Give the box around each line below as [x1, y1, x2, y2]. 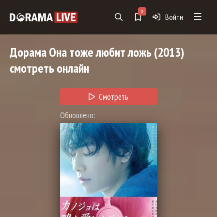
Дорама [10, 44, 46, 60]
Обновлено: [60, 110, 95, 121]
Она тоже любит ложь [46, 44, 152, 60]
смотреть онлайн [10, 60, 89, 76]
